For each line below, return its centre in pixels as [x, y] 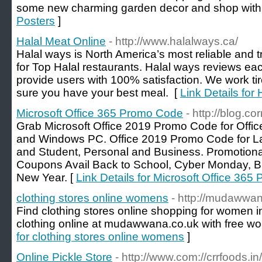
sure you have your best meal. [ [98, 93]
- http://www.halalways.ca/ [173, 41]
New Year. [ [46, 177]
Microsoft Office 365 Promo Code [100, 113]
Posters [36, 21]
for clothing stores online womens [100, 237]
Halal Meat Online [61, 41]
